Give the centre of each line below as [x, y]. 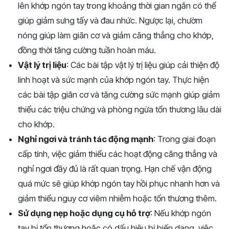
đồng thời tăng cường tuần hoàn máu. [87, 50]
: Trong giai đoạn [185, 139]
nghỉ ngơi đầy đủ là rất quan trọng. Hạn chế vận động [115, 169]
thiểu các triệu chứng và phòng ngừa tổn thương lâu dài [120, 110]
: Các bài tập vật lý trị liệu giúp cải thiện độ [143, 65]
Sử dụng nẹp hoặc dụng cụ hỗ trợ [84, 213]
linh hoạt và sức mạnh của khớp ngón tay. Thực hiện [113, 80]
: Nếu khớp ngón [181, 213]
